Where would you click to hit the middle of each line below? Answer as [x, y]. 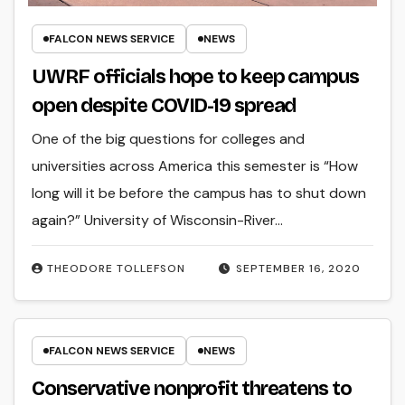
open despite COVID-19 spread [165, 105]
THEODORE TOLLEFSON [117, 269]
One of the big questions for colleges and [169, 138]
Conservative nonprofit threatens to [192, 389]
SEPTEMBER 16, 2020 [298, 269]
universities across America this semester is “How [195, 165]
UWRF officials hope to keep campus [195, 76]
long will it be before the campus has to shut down [199, 193]
